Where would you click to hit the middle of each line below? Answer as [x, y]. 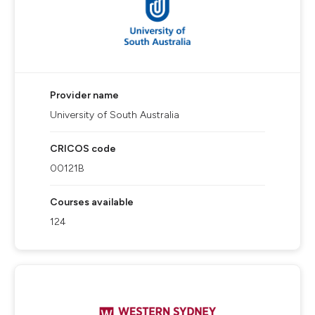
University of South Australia [115, 115]
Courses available [92, 202]
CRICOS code [83, 149]
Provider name [84, 95]
